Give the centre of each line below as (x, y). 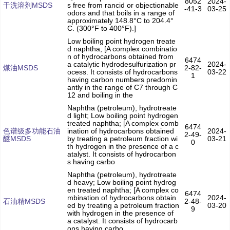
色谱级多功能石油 (32, 131)
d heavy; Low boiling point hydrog (122, 183)
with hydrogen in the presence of (120, 213)
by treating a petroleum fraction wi (122, 139)
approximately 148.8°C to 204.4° (120, 21)
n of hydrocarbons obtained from (120, 57)
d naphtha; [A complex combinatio (122, 49)
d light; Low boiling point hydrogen (123, 116)
